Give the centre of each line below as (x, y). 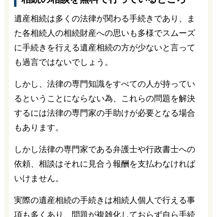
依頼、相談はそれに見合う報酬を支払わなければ (104, 164)
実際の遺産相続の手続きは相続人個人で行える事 (104, 200)
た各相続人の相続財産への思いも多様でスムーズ (104, 33)
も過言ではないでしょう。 (63, 62)
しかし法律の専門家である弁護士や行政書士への (104, 149)
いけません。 (39, 178)
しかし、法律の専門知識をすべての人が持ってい (104, 84)
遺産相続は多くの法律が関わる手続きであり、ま (104, 18)
